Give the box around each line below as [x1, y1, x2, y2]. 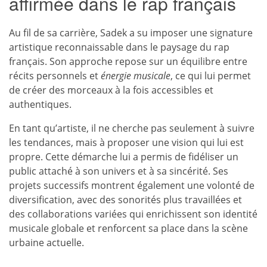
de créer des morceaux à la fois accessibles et [9, 83, 213, 97]
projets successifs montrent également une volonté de [9, 179, 254, 192]
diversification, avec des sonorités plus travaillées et [9, 193, 242, 206]
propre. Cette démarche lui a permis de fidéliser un [9, 150, 238, 163]
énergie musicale [101, 69, 170, 82]
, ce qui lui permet [170, 69, 251, 82]
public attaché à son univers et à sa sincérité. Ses [9, 164, 228, 178]
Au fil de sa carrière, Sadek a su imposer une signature [9, 26, 253, 39]
